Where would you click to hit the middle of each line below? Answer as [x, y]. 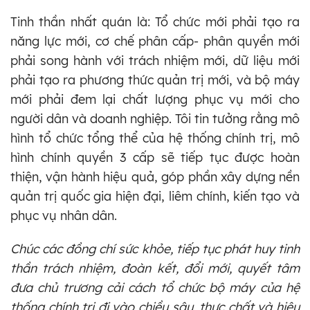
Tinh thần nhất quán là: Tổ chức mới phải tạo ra [155, 21]
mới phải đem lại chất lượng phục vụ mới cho [155, 99]
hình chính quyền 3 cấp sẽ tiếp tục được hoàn [155, 157]
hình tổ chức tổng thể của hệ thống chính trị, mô [155, 138]
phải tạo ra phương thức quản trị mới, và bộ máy [155, 80]
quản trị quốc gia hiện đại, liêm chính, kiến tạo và [155, 196]
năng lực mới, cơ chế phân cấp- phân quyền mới [155, 41]
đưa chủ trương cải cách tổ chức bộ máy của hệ [155, 287]
